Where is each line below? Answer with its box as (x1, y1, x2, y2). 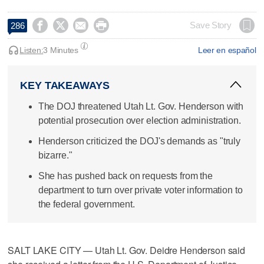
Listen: (19, 45, 44, 55)
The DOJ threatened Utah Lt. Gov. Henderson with (38, 101, 244, 111)
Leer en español (197, 45, 256, 55)
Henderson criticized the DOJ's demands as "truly (38, 136, 240, 146)
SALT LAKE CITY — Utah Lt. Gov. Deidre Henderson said (8, 243, 246, 257)
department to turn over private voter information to (38, 185, 243, 196)
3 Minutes (43, 45, 78, 55)
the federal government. (38, 199, 135, 210)
